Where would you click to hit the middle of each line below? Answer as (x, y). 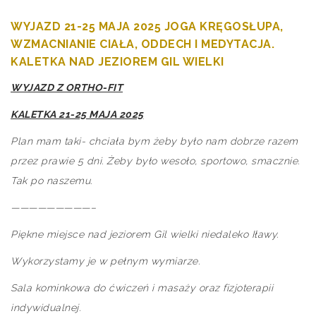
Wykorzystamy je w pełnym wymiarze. (105, 261)
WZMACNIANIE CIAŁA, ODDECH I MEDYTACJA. (142, 44)
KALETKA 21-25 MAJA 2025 (77, 114)
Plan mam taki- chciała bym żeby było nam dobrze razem (154, 141)
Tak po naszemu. (51, 181)
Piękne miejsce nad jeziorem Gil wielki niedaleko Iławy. (145, 234)
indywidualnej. (45, 308)
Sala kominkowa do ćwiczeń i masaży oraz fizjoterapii (142, 288)
